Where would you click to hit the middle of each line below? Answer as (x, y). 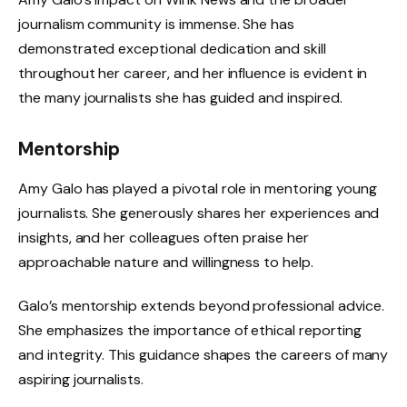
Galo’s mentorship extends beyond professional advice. (201, 306)
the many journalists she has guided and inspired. (180, 98)
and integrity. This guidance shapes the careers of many (203, 355)
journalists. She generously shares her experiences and (199, 213)
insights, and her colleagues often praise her (164, 238)
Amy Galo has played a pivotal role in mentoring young (198, 189)
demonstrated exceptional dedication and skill (172, 49)
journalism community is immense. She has (157, 25)
